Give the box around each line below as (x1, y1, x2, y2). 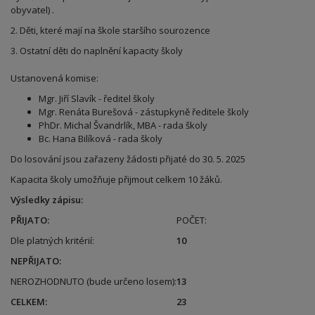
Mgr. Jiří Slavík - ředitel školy (39, 92, 155, 105)
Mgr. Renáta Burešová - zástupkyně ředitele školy (39, 105, 249, 118)
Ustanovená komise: (11, 72, 98, 84)
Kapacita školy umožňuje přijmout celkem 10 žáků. (11, 173, 222, 186)
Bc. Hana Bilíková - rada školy (39, 132, 162, 145)
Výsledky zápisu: (11, 193, 83, 206)
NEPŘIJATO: (11, 255, 61, 267)
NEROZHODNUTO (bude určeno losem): (11, 275, 176, 288)
